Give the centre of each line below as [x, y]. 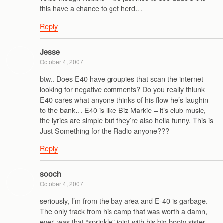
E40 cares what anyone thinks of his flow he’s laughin [124, 99]
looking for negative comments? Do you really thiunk [122, 89]
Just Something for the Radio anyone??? [105, 130]
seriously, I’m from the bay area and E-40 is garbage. [124, 200]
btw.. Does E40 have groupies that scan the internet [121, 78]
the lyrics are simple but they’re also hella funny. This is [126, 120]
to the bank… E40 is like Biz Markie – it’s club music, [123, 110]
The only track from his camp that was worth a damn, [123, 211]
